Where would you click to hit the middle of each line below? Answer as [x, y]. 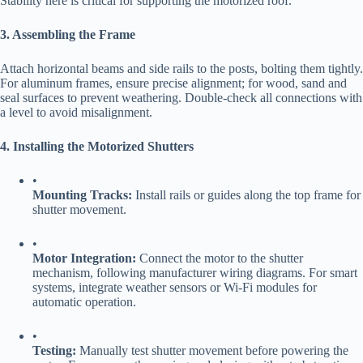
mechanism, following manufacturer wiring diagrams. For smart [195, 273]
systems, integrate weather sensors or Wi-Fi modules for [175, 288]
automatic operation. [84, 302]
